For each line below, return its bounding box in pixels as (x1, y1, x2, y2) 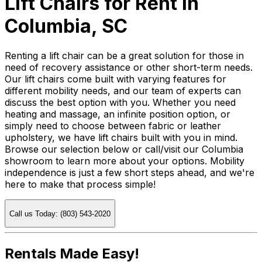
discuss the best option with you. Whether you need (5, 96, 236, 109)
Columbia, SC (5, 14, 127, 37)
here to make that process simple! (5, 178, 156, 191)
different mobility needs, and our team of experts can (5, 85, 241, 97)
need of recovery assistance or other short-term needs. (5, 61, 253, 74)
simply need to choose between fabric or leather (5, 120, 221, 132)
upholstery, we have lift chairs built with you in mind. (5, 132, 237, 144)
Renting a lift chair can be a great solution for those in (5, 50, 244, 62)
